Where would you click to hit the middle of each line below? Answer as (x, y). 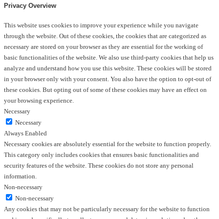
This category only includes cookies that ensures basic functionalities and (101, 154)
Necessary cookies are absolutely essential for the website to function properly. (108, 144)
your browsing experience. (39, 100)
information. (20, 176)
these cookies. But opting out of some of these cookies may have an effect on (105, 89)
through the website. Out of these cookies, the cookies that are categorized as (105, 36)
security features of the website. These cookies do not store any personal (99, 165)
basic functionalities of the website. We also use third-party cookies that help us (109, 57)
